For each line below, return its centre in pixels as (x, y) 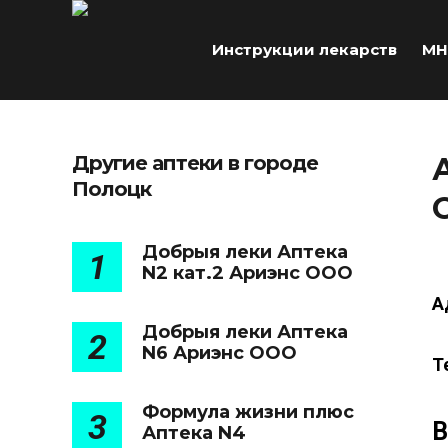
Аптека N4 (194, 433)
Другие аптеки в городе (195, 163)
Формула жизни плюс (248, 412)
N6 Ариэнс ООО (219, 353)
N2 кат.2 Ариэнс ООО (247, 273)
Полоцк (111, 189)
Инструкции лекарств (304, 49)
